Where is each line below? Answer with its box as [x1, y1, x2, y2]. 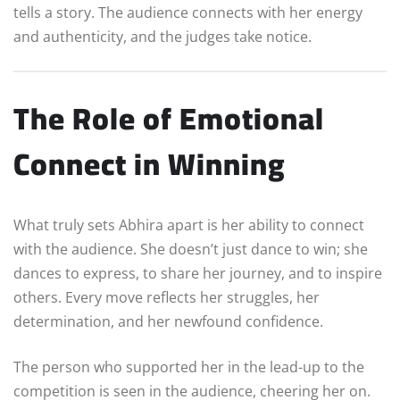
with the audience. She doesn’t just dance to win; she [13, 238, 368, 259]
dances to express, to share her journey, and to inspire [13, 262, 382, 283]
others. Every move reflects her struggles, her [13, 287, 320, 307]
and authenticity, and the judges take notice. [13, 26, 312, 46]
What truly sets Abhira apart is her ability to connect [13, 214, 364, 235]
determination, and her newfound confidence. [13, 311, 323, 331]
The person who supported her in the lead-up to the [13, 356, 364, 377]
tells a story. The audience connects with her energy [13, 2, 362, 22]
